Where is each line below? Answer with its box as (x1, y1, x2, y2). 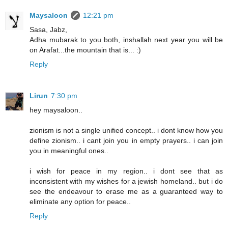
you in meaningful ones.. (30, 147, 108, 155)
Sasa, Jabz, (30, 25, 67, 34)
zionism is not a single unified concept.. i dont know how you (30, 126, 223, 135)
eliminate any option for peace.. (30, 197, 131, 206)
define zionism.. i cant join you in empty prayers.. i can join (30, 136, 223, 145)
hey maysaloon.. (30, 106, 82, 115)
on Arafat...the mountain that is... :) (30, 46, 141, 54)
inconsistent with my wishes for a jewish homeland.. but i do (30, 177, 223, 186)
